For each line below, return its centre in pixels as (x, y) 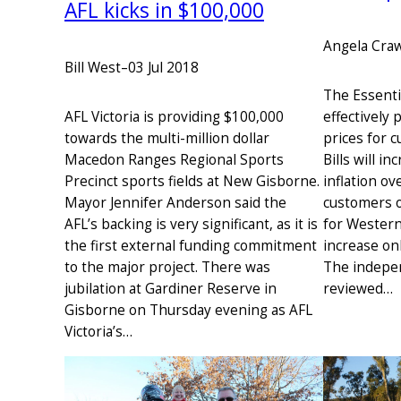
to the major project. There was (167, 267)
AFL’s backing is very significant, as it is (191, 224)
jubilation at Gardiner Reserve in (171, 288)
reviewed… (358, 289)
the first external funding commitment (191, 245)
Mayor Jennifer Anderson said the (175, 202)
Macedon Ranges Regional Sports (174, 159)
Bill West (93, 68)
